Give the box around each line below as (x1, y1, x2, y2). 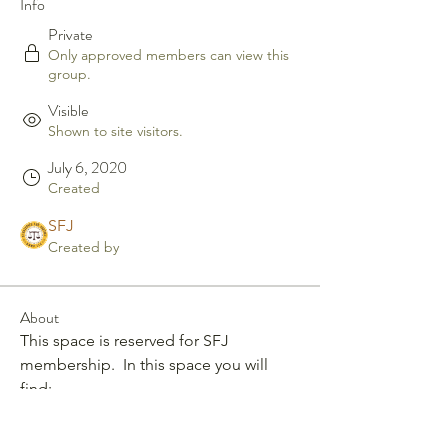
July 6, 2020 (48, 155, 127, 179)
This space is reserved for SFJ (20, 330, 229, 350)
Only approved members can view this (48, 45, 289, 64)
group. (48, 64, 91, 83)
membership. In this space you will (20, 354, 268, 374)
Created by (48, 237, 119, 256)
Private (48, 22, 92, 46)
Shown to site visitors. (48, 121, 183, 140)
